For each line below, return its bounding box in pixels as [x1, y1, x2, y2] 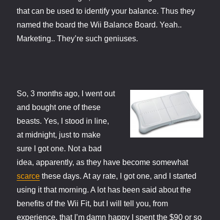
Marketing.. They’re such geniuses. [17, 34, 138, 43]
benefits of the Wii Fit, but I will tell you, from [17, 199, 168, 208]
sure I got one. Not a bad [17, 144, 102, 153]
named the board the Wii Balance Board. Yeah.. [17, 21, 182, 29]
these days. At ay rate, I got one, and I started [40, 172, 197, 181]
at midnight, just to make [17, 131, 101, 139]
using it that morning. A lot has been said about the [17, 186, 192, 194]
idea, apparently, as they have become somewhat [17, 158, 189, 167]
